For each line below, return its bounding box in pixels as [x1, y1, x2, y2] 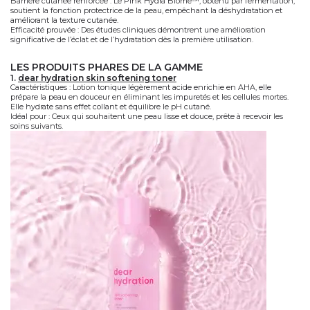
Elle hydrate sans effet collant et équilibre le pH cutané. [10, 102, 211, 111]
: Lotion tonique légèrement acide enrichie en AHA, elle [67, 82, 271, 92]
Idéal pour [10, 111, 46, 121]
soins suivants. [10, 121, 63, 131]
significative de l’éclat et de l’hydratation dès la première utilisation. [10, 35, 253, 44]
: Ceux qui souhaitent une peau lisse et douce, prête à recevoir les [46, 111, 283, 121]
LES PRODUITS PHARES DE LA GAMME [10, 61, 203, 73]
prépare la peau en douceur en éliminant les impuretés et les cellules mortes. [10, 92, 289, 102]
